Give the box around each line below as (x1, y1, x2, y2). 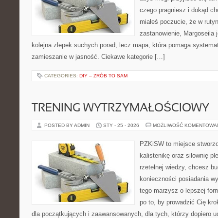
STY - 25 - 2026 (103, 123, 139, 128)
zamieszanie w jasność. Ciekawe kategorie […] (32, 53, 165, 60)
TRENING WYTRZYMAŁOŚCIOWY (32, 103, 209, 114)
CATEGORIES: (44, 73, 79, 78)
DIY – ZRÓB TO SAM (79, 73, 127, 78)
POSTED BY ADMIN (44, 123, 91, 128)
